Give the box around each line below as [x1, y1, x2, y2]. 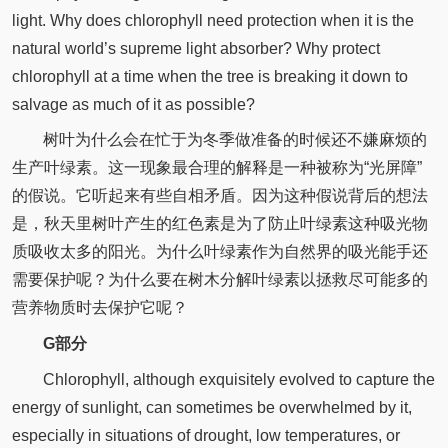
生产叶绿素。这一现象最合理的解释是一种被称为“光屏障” [11, 159, 422, 177]
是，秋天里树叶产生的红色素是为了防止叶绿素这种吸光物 [11, 215, 428, 233]
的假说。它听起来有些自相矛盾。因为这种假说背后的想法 [11, 187, 428, 205]
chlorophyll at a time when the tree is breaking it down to [11, 67, 408, 85]
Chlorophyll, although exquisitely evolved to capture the [42, 370, 435, 388]
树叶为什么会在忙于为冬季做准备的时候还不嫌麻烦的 [42, 131, 427, 149]
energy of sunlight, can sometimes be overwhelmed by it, [11, 398, 412, 416]
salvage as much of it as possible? [11, 95, 255, 113]
